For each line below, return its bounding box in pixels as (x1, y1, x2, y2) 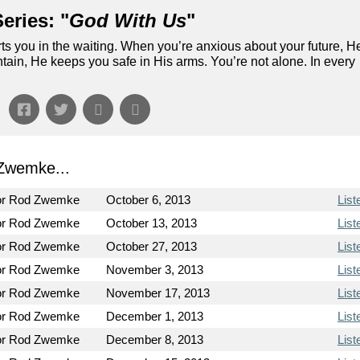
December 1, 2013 (106, 309, 204, 323)
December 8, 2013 (106, 332, 204, 346)
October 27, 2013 (106, 239, 198, 253)
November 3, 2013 (106, 262, 204, 276)
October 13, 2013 (106, 215, 198, 230)
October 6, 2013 (106, 192, 191, 207)
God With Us (68, 9, 186, 31)
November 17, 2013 (106, 285, 211, 300)
